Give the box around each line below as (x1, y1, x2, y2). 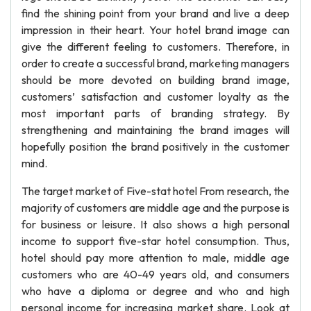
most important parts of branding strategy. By (22, 106, 289, 120)
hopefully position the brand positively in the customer (22, 140, 289, 153)
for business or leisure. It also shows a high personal (22, 217, 289, 231)
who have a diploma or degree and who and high (22, 284, 289, 298)
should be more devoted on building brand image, (22, 73, 289, 87)
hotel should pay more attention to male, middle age (22, 251, 289, 264)
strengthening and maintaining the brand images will (22, 123, 289, 137)
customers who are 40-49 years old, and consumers (22, 267, 289, 281)
